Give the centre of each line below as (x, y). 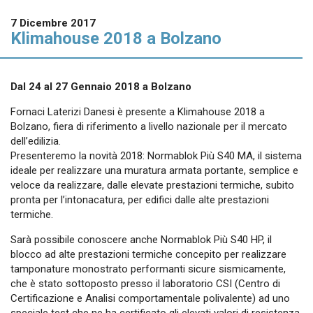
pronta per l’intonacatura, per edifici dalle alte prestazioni (140, 200)
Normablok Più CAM (215, 104)
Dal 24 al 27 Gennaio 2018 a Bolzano (101, 87)
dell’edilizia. (36, 141)
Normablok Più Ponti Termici (215, 67)
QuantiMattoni (215, 268)
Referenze (215, 158)
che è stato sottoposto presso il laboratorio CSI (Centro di (145, 284)
